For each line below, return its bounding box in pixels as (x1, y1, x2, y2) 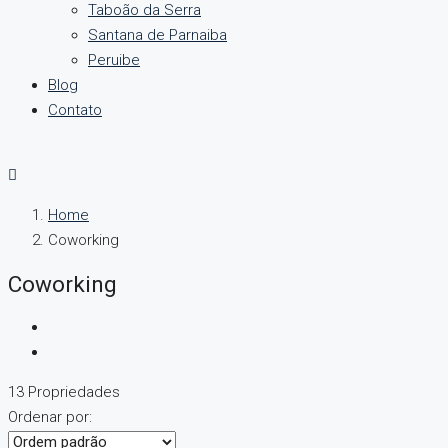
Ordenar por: (8, 408, 92, 427)
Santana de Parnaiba (88, 26, 227, 44)
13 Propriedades (8, 383, 120, 402)
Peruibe (88, 51, 140, 69)
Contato (48, 101, 102, 119)
